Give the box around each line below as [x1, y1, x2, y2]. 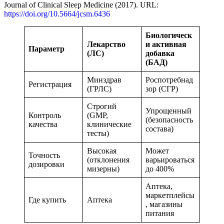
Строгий [87, 101, 116, 110]
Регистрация [28, 79, 71, 88]
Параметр [28, 44, 64, 53]
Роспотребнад [145, 75, 193, 84]
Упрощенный [145, 106, 191, 115]
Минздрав [87, 75, 121, 84]
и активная [145, 39, 186, 48]
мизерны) [87, 164, 119, 173]
